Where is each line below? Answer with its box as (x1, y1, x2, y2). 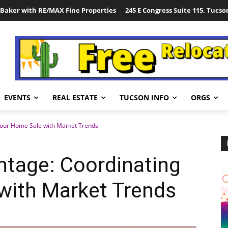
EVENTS (4, 93, 31, 102)
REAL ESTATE (52, 93, 98, 102)
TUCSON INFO (120, 93, 169, 102)
